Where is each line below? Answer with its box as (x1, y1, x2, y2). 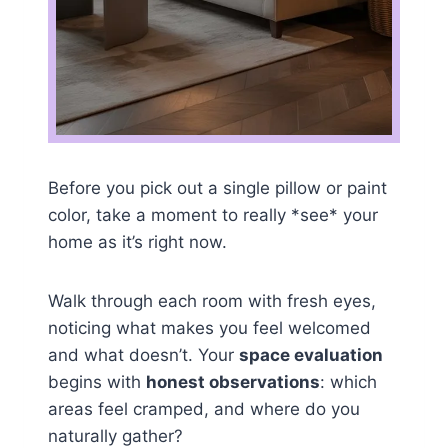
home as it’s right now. (48, 232, 227, 253)
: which (320, 372, 377, 393)
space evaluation (239, 345, 383, 366)
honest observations (146, 372, 320, 393)
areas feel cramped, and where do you (48, 399, 360, 420)
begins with (48, 372, 146, 393)
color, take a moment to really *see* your (48, 205, 378, 226)
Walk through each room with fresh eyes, (48, 291, 376, 312)
